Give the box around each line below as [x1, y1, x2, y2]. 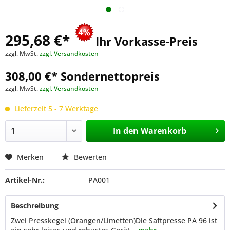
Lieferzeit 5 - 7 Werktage [14, 104, 98, 113]
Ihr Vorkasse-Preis [95, 33, 198, 49]
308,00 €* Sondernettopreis [5, 68, 160, 84]
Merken [17, 152, 44, 162]
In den [112, 125, 139, 137]
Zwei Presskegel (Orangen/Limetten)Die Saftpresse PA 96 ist [11, 216, 217, 225]
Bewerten [72, 152, 107, 162]
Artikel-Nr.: [5, 175, 45, 185]
